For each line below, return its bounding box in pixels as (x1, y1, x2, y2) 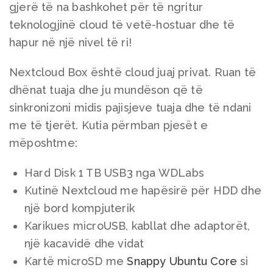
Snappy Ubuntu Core (127, 254, 238, 268)
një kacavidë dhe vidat (24, 236, 144, 250)
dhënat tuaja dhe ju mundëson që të (9, 83, 203, 96)
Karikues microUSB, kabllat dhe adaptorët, (24, 219, 250, 232)
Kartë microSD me (24, 254, 127, 268)
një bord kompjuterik (24, 201, 135, 214)
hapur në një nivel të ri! (9, 35, 132, 49)
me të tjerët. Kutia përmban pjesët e (9, 118, 208, 132)
